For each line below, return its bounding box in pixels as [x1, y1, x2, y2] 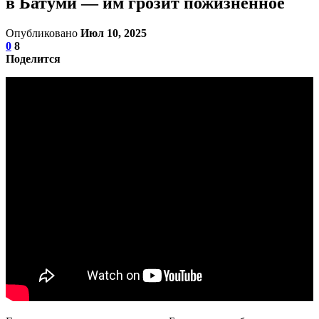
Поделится [6, 52, 61, 65]
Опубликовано [6, 26, 80, 39]
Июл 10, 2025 [80, 26, 147, 39]
